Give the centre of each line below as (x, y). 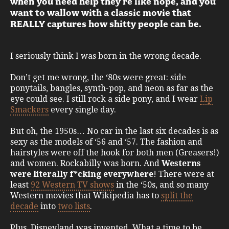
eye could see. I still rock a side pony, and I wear (105, 99)
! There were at (184, 174)
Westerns (181, 163)
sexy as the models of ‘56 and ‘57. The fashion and (106, 142)
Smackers (29, 109)
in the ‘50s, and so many (161, 185)
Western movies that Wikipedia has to (86, 195)
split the (177, 195)
